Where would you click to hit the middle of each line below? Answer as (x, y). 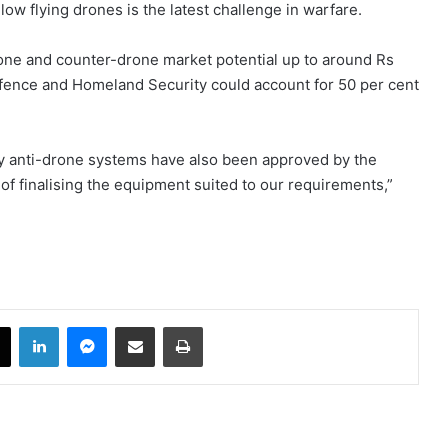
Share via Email (170, 325)
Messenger (141, 325)
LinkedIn (84, 325)
